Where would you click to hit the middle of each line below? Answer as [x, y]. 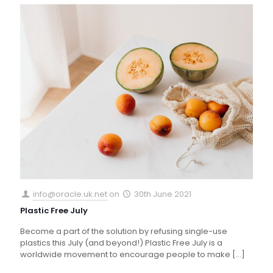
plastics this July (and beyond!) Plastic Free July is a [121, 243]
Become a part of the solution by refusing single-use [124, 231]
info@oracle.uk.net [70, 194]
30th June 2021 [163, 194]
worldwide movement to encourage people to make [125, 254]
